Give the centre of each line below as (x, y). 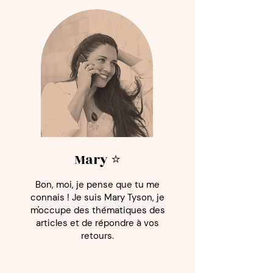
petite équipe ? (97, 13)
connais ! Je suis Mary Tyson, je (97, 228)
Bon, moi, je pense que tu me (97, 215)
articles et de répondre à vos (97, 253)
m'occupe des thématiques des (97, 241)
